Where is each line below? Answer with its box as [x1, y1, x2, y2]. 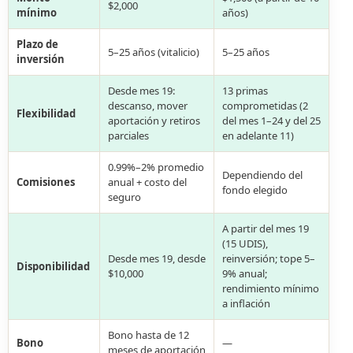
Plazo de [17, 37, 58, 51]
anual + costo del [108, 175, 187, 189]
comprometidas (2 [222, 98, 308, 113]
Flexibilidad [17, 106, 76, 121]
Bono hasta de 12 [108, 328, 189, 342]
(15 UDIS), [222, 236, 268, 251]
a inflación [222, 296, 270, 310]
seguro [108, 190, 141, 204]
